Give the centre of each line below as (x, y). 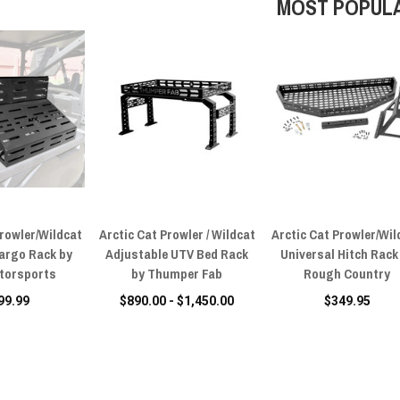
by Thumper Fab (177, 273)
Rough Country (347, 273)
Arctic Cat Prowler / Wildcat (177, 234)
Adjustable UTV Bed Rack (177, 254)
